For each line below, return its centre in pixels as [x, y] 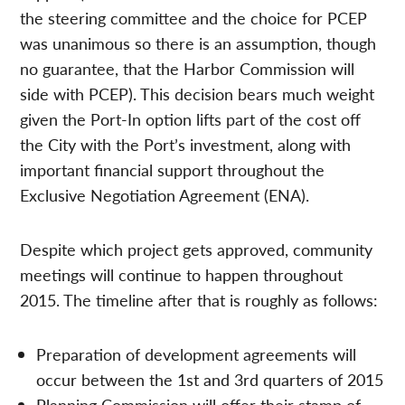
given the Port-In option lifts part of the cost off [191, 118]
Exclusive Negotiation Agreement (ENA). [165, 194]
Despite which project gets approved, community [197, 249]
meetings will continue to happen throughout [182, 274]
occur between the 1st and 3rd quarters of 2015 [210, 379]
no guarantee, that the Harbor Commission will [188, 68]
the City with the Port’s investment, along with [186, 144]
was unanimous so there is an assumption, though [198, 42]
